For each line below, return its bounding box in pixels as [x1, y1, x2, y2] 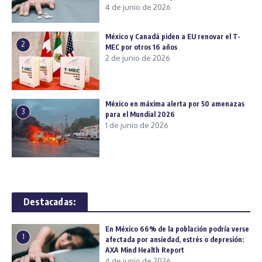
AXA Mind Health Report [105, 245, 186, 254]
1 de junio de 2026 [105, 120, 168, 130]
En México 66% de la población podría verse [105, 224, 249, 233]
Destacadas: [23, 195, 77, 208]
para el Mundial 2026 [105, 109, 175, 119]
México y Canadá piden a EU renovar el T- [105, 32, 240, 41]
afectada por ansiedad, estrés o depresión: [105, 235, 244, 244]
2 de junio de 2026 [105, 53, 170, 63]
